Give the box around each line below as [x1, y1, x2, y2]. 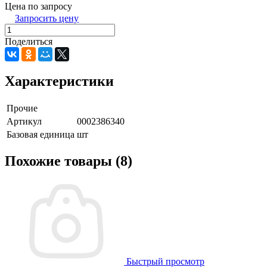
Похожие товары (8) [5, 153, 132, 169]
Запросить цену [15, 13, 79, 23]
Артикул [7, 116, 42, 126]
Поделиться [5, 36, 52, 46]
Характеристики [5, 73, 114, 89]
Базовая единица [7, 129, 74, 139]
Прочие [7, 103, 38, 113]
